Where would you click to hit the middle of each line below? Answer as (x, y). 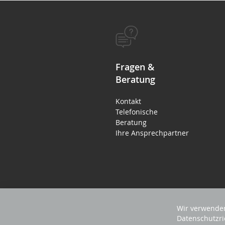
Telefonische (137, 111)
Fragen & (135, 67)
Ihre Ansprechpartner (152, 133)
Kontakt (128, 101)
